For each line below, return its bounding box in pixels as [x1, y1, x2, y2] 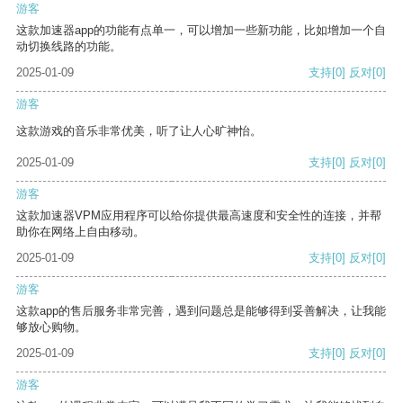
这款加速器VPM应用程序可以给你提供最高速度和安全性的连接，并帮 [16, 209, 381, 223]
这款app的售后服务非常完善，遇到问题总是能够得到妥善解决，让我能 [16, 304, 386, 318]
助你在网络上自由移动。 [16, 225, 145, 239]
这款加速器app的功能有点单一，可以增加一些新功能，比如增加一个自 [16, 23, 386, 38]
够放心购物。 [16, 320, 86, 335]
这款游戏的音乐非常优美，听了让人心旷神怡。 [16, 124, 262, 139]
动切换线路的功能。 [16, 40, 121, 54]
